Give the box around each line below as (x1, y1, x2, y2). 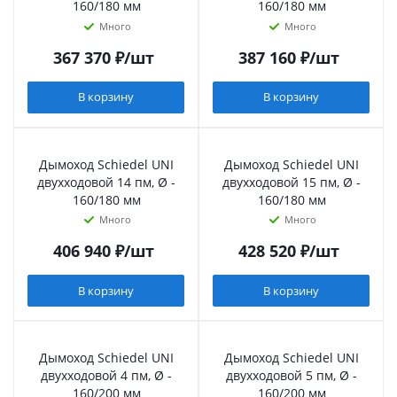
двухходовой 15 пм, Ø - (222, 173, 361, 191)
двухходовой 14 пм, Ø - (37, 173, 175, 191)
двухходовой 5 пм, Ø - (226, 367, 357, 385)
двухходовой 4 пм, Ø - (41, 367, 172, 385)
